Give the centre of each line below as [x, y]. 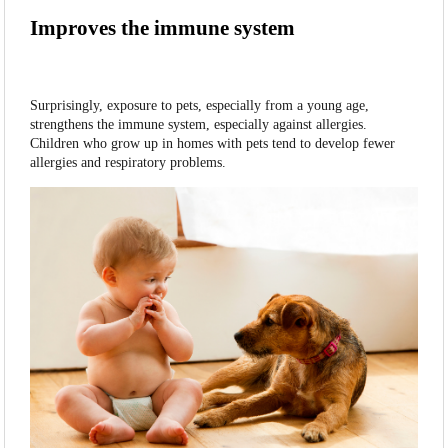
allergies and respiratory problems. [128, 163]
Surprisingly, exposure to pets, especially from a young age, [200, 106]
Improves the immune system [163, 28]
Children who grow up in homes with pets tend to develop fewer [213, 144]
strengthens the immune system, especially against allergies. [199, 125]
